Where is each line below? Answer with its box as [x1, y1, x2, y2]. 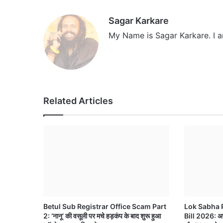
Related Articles [43, 95, 113, 106]
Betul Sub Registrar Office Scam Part [43, 202, 166, 211]
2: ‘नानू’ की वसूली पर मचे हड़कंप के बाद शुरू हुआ [43, 211, 161, 220]
